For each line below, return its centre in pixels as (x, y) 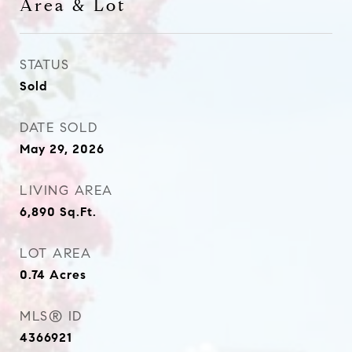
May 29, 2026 (62, 149)
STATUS (44, 65)
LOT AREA (55, 253)
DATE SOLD (59, 128)
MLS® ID (51, 316)
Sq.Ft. (78, 212)
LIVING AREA (66, 191)
